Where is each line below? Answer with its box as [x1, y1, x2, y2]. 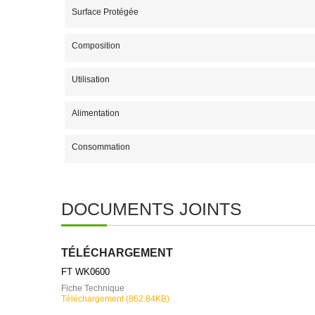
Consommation [72, 142, 130, 152]
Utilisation [72, 75, 110, 84]
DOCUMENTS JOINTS [61, 199, 242, 219]
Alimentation [72, 108, 120, 118]
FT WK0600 [61, 266, 110, 277]
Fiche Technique [61, 283, 124, 293]
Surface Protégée [72, 7, 139, 17]
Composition [72, 41, 120, 51]
